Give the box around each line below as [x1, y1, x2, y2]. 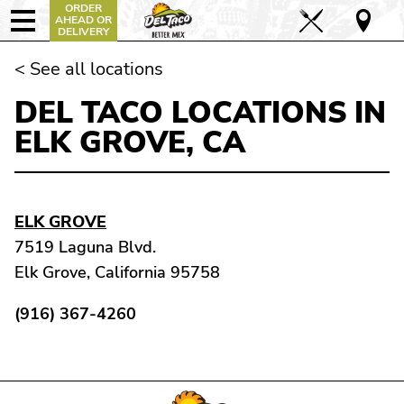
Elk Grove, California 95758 [14, 262, 220, 284]
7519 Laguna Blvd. [14, 236, 156, 259]
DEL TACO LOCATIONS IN [14, 93, 386, 134]
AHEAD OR [55, 13, 112, 27]
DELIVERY [58, 24, 109, 39]
